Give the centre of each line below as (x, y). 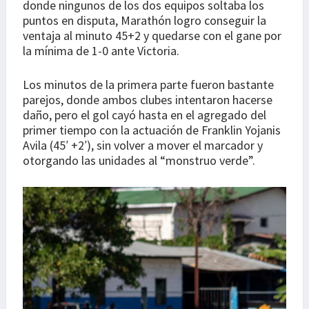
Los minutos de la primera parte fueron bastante (148, 85)
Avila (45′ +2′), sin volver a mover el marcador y (143, 146)
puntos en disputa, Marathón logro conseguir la (144, 21)
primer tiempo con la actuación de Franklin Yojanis (152, 130)
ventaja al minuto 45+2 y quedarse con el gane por (152, 36)
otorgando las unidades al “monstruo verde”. (139, 161)
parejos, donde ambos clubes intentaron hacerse (148, 100)
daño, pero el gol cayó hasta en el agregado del (144, 115)
